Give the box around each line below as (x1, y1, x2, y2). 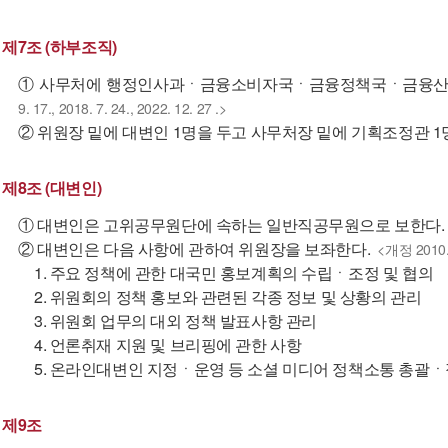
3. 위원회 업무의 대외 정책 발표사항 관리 (34, 309, 317, 332)
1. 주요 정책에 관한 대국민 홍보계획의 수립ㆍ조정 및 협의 (34, 261, 434, 284)
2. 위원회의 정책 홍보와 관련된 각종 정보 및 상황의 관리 (34, 285, 422, 308)
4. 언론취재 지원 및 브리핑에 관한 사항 (34, 333, 302, 356)
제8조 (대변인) (2, 176, 102, 199)
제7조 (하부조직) (2, 35, 117, 58)
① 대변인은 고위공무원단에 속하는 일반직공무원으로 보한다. (18, 213, 445, 236)
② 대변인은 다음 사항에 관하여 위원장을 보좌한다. (18, 237, 371, 260)
